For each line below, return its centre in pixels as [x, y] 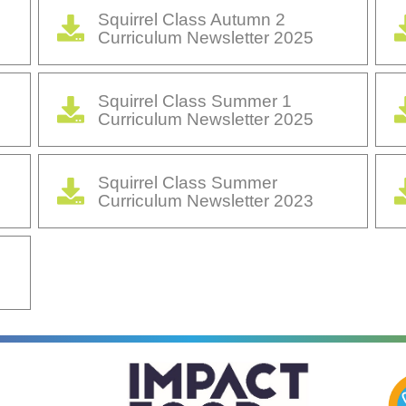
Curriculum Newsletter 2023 [206, 201]
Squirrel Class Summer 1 [195, 101]
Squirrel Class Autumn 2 [192, 19]
